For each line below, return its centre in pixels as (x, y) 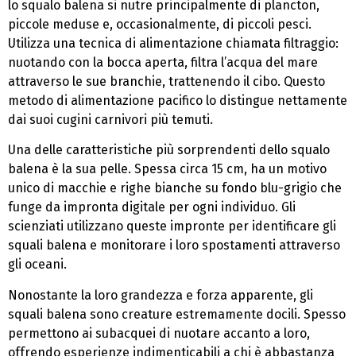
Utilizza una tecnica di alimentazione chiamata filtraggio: (173, 43)
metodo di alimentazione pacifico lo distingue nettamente (178, 100)
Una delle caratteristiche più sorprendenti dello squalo (169, 150)
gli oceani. (37, 265)
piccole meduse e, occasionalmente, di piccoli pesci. (160, 24)
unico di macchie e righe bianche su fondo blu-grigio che (175, 188)
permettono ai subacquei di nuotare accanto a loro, (159, 333)
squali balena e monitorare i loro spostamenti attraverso (174, 246)
